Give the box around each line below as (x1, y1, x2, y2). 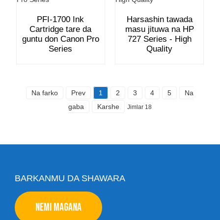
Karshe (97, 103, 119, 111)
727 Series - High (127, 34, 192, 44)
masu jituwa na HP (125, 25, 194, 34)
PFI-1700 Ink (37, 15, 84, 25)
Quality (146, 44, 172, 54)
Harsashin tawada (126, 15, 192, 25)
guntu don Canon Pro (22, 34, 99, 44)
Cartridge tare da (29, 25, 92, 34)
